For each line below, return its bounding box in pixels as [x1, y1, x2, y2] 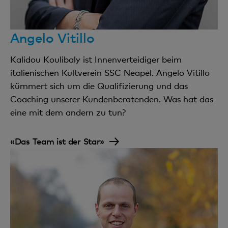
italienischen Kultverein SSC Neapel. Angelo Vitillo [10, 67, 210, 78]
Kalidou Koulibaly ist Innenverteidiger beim [10, 54, 182, 65]
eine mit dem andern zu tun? [10, 107, 126, 118]
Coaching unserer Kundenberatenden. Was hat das [10, 94, 213, 105]
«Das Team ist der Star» [10, 135, 105, 147]
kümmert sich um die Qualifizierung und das [10, 80, 188, 92]
